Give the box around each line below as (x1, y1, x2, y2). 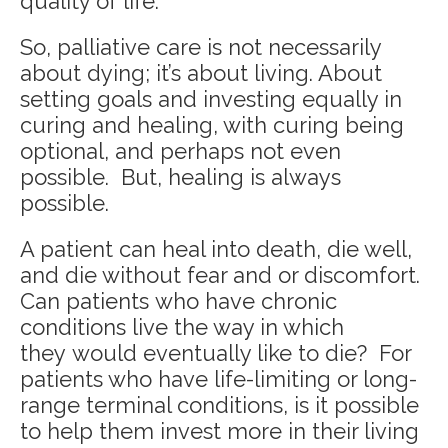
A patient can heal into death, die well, (20, 236, 412, 263)
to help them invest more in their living (20, 418, 419, 445)
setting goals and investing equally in (20, 86, 402, 113)
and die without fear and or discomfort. (20, 262, 420, 289)
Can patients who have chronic (20, 288, 337, 315)
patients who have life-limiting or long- (20, 366, 417, 393)
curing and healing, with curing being (20, 112, 404, 139)
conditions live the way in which (20, 314, 344, 341)
